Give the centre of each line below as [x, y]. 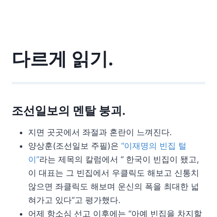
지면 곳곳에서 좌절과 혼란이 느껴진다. [100, 132]
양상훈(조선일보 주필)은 [75, 146]
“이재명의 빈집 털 [154, 146]
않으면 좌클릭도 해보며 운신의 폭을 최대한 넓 [114, 186]
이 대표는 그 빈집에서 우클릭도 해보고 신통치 [114, 173]
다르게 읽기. [62, 58]
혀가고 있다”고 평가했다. [74, 200]
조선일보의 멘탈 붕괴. [69, 110]
